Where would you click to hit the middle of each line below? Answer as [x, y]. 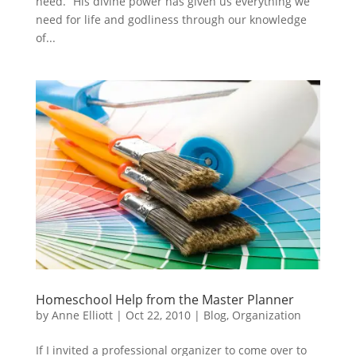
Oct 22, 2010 [158, 315]
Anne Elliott [82, 315]
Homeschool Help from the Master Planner [164, 299]
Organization [266, 315]
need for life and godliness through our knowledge [171, 19]
